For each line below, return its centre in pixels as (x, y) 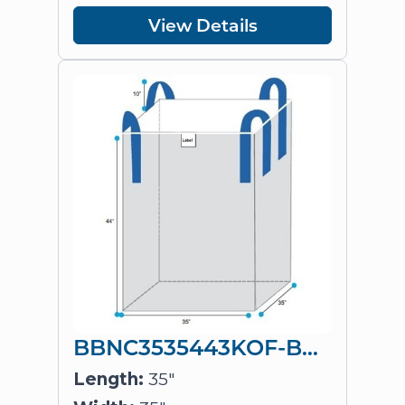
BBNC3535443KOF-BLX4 (310, 346)
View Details (202, 25)
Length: (108, 379)
